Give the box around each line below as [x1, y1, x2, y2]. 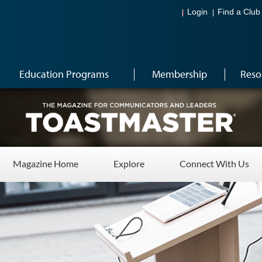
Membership [151, 67, 207, 81]
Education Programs [19, 67, 109, 81]
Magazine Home [13, 158, 78, 169]
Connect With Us [180, 158, 249, 169]
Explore [113, 158, 144, 169]
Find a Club [218, 8, 260, 17]
